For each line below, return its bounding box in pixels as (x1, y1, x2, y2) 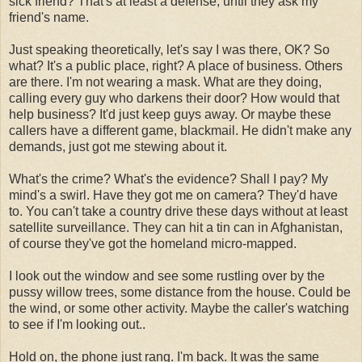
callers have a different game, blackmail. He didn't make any (9, 123, 351, 137)
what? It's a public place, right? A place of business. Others (9, 58, 343, 73)
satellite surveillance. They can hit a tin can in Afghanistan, (9, 220, 343, 234)
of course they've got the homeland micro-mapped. (9, 236, 297, 250)
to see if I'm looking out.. (9, 317, 145, 331)
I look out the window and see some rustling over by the (9, 268, 325, 283)
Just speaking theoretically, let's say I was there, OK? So (9, 42, 330, 57)
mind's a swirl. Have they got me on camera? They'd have (9, 187, 338, 202)
